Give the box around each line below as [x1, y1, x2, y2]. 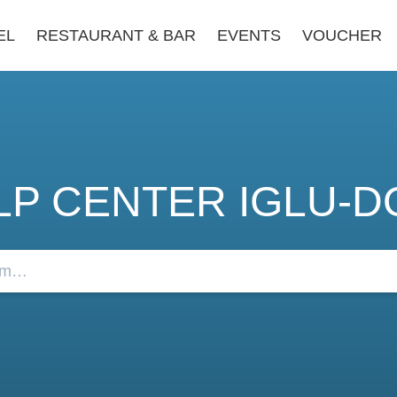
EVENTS [217, 27, 281, 44]
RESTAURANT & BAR [36, 27, 196, 44]
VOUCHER [302, 27, 382, 44]
